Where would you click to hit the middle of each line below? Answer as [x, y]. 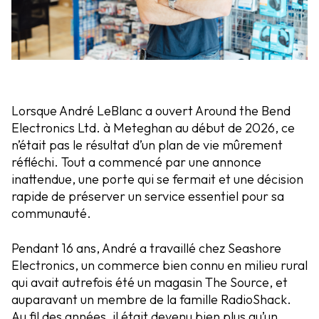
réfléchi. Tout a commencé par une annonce [136, 162]
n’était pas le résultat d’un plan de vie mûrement [147, 145]
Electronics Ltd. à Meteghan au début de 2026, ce [153, 128]
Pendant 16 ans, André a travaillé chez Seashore [146, 249]
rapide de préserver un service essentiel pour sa [148, 197]
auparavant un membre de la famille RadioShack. [151, 300]
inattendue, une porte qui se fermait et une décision [157, 179]
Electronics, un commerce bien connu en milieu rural [159, 266]
